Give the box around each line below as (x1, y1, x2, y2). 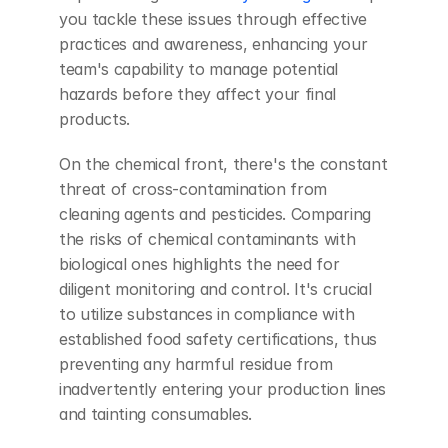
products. (59, 109, 131, 129)
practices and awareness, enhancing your (59, 34, 368, 54)
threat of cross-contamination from (59, 179, 328, 199)
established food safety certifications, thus (59, 329, 377, 349)
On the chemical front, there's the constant (59, 154, 388, 174)
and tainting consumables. (59, 404, 252, 424)
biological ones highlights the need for (59, 254, 340, 274)
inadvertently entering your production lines (59, 379, 386, 399)
